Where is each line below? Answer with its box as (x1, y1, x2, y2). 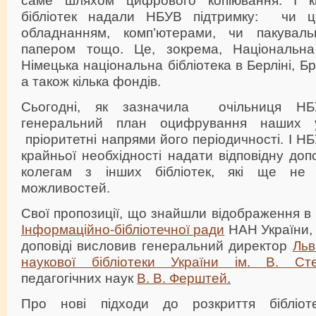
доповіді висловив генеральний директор (21, 237, 293, 253)
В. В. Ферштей (137, 269, 227, 286)
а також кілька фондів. (21, 73, 161, 89)
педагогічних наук (21, 269, 137, 286)
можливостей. (21, 179, 110, 195)
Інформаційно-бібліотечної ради (21, 221, 225, 237)
